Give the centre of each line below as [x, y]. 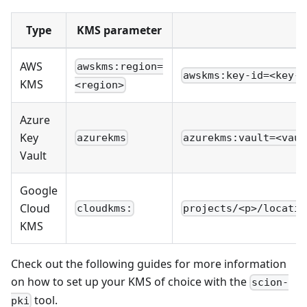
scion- [270, 282]
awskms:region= [120, 66]
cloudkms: [105, 208]
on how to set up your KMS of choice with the [130, 281]
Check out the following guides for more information [149, 263]
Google [39, 190]
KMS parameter [119, 30]
